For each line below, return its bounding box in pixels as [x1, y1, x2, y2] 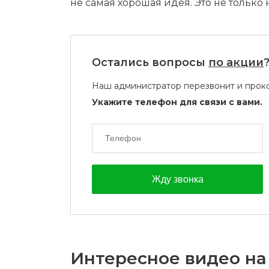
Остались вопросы [92, 56, 208, 69]
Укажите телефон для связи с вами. [92, 97, 262, 107]
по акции [208, 56, 264, 69]
